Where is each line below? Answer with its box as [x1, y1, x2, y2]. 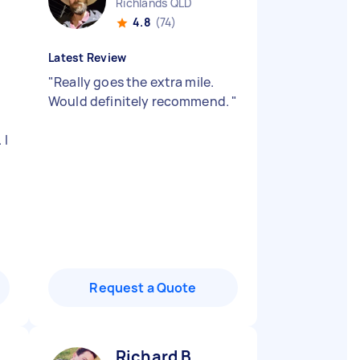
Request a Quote [89, 279, 197, 297]
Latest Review [48, 50, 127, 65]
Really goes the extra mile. [54, 73, 215, 91]
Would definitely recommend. [48, 92, 232, 110]
